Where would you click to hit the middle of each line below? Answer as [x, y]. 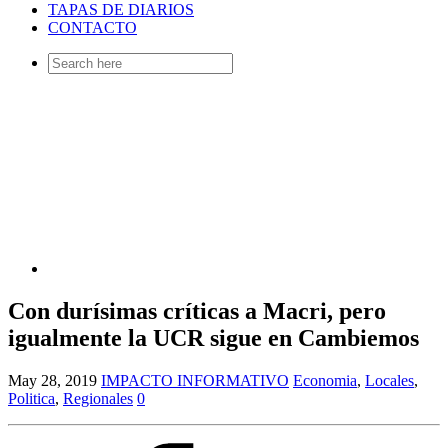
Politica [31, 399]
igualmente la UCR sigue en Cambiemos [213, 338]
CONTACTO [92, 28]
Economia [325, 381]
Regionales [98, 399]
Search [68, 61]
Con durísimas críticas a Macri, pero [197, 311]
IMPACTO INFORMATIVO [195, 381]
